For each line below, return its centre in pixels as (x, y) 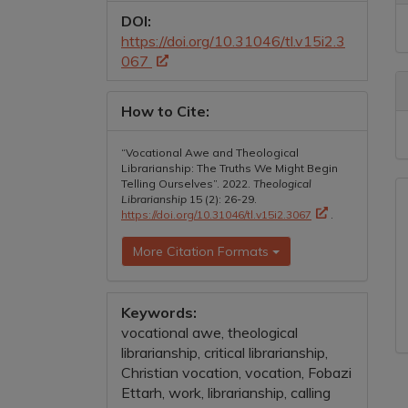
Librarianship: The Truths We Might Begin (229, 168)
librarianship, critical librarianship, (224, 352)
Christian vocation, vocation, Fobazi (236, 372)
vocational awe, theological (209, 332)
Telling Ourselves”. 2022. (187, 183)
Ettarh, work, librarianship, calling (226, 392)
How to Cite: (165, 111)
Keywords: (159, 312)
